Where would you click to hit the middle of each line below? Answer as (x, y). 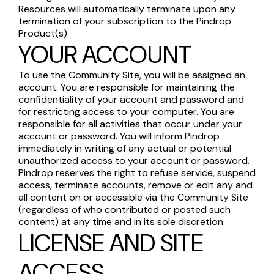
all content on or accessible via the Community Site (133, 197)
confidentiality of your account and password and (131, 99)
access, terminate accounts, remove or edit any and (135, 185)
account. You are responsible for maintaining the (127, 87)
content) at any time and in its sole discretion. (122, 222)
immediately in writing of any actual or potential (125, 148)
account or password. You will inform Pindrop (119, 136)
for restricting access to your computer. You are (126, 112)
